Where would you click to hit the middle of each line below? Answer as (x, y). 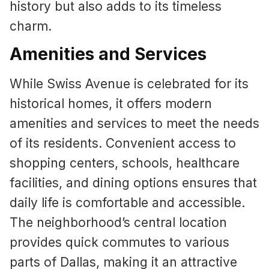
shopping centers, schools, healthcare (125, 163)
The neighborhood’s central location (118, 223)
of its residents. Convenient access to (123, 144)
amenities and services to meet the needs (134, 124)
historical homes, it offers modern (111, 104)
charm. (31, 26)
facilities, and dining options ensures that (133, 183)
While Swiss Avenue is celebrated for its (129, 84)
